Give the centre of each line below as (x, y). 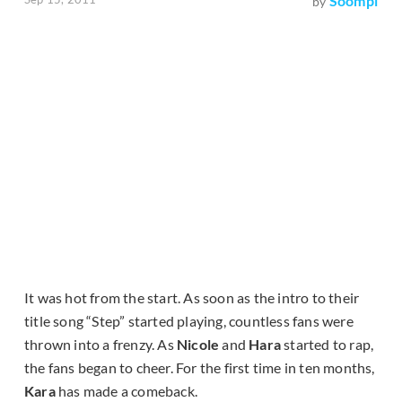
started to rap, (329, 345)
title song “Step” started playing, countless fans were (189, 321)
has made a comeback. (127, 391)
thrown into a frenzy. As (100, 345)
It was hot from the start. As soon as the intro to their (192, 298)
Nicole (200, 345)
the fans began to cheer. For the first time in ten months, (200, 368)
